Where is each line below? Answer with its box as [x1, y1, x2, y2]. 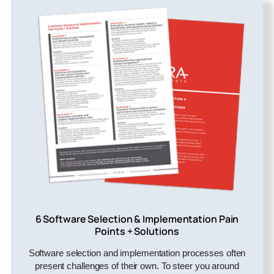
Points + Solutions [95, 224, 179, 238]
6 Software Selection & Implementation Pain [35, 212, 239, 226]
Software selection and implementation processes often [28, 247, 246, 258]
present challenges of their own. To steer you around [35, 260, 239, 271]
